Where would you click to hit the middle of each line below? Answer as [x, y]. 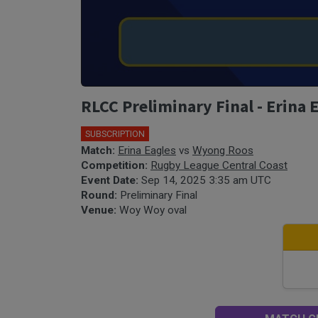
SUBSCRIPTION [115, 134]
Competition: [116, 166]
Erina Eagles [147, 151]
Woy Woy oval [153, 210]
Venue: [100, 210]
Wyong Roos [223, 151]
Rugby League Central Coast [219, 166]
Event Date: [111, 181]
